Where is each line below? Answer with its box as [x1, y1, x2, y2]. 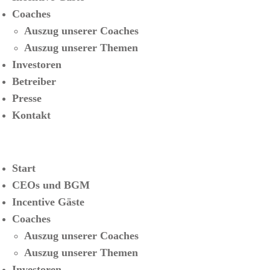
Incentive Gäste [12, 196, 84, 208]
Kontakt [12, 109, 51, 121]
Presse [12, 92, 42, 104]
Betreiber [12, 75, 56, 87]
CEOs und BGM [12, 179, 90, 191]
